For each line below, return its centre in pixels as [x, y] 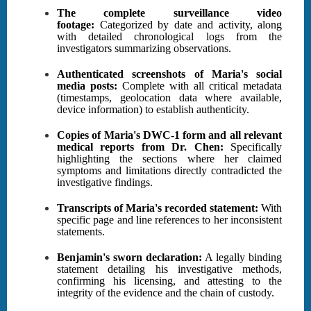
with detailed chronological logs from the [169, 37]
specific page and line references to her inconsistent [169, 220]
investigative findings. [105, 183]
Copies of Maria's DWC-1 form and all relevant [169, 135]
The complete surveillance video [169, 13]
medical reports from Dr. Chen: [140, 147]
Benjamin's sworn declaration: [129, 258]
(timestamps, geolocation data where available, [169, 98]
